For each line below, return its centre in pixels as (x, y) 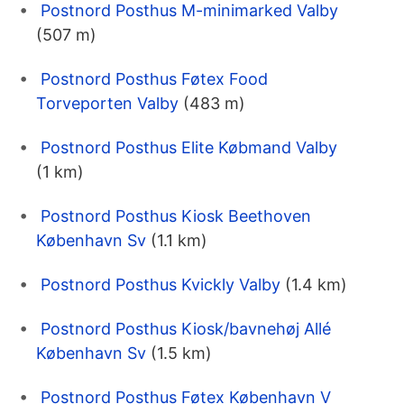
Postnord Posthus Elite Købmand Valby (189, 148)
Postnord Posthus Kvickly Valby (161, 285)
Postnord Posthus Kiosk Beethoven (176, 216)
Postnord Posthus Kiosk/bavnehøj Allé (186, 329)
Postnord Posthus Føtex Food (154, 79)
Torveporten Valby (107, 104)
